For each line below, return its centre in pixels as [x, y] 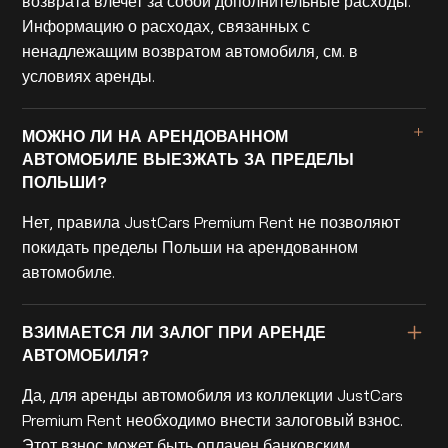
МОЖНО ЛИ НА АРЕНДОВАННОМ [155, 135]
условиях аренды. [89, 75]
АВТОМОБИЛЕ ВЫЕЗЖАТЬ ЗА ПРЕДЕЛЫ [188, 158]
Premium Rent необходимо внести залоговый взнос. [213, 419]
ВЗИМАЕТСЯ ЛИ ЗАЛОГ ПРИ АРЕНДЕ [174, 332]
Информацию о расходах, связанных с [166, 25]
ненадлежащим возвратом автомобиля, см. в [190, 50]
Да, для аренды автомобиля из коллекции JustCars [213, 394]
